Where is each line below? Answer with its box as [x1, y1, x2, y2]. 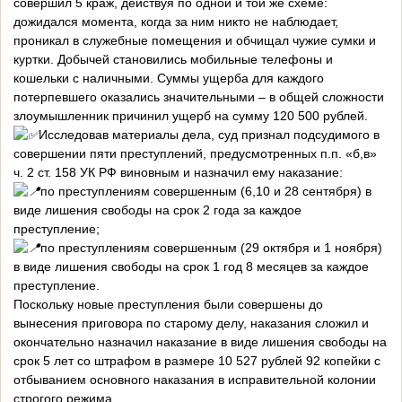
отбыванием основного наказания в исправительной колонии [13, 372, 376, 388]
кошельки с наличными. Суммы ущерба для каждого [13, 71, 324, 86]
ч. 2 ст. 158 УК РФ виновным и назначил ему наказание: [13, 165, 343, 180]
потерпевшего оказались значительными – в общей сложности [13, 90, 384, 105]
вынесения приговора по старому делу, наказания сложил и [13, 316, 369, 331]
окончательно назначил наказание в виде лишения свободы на [13, 335, 387, 350]
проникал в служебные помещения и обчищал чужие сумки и [13, 33, 376, 48]
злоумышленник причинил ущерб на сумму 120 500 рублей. [13, 109, 368, 124]
